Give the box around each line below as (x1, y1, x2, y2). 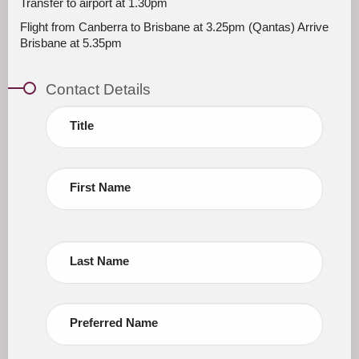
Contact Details (45, 80, 151, 98)
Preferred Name (69, 316, 158, 329)
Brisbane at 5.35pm (20, 36, 122, 50)
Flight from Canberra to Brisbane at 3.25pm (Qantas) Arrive (20, 20, 329, 34)
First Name (69, 180, 131, 194)
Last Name (69, 254, 129, 268)
